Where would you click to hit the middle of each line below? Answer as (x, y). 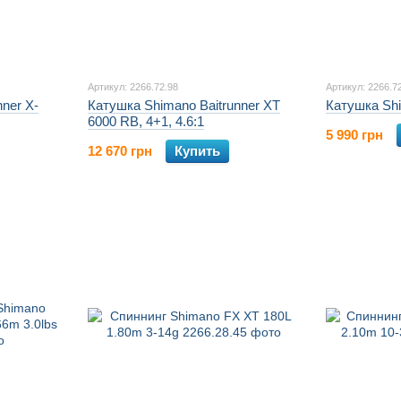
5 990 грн (354, 135)
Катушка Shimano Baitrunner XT (184, 106)
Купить (197, 151)
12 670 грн (120, 151)
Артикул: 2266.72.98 (133, 87)
